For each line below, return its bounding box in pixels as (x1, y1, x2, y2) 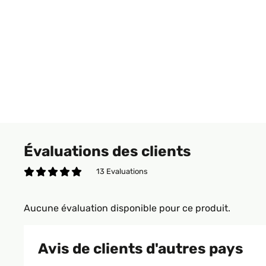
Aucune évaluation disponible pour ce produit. (24, 202, 230, 214)
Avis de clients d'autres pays (38, 240, 243, 257)
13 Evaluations (96, 167, 148, 176)
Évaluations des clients (24, 142, 191, 160)
